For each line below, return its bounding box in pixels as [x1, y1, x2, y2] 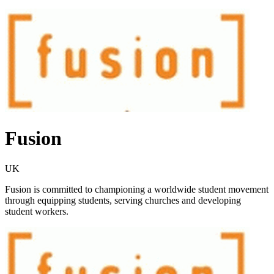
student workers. [5, 206, 71, 217]
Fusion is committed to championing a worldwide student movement [5, 183, 268, 194]
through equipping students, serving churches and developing [5, 194, 241, 206]
